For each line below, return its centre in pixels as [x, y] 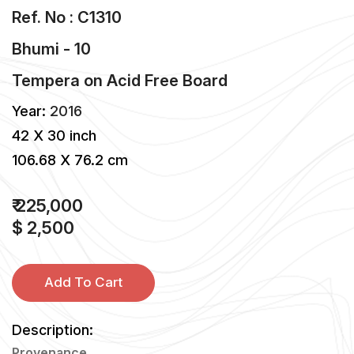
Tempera [46, 80]
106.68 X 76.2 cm [70, 160]
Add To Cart [83, 282]
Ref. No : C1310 [67, 17]
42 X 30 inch [54, 135]
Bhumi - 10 [51, 49]
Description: [53, 330]
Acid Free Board [167, 80]
